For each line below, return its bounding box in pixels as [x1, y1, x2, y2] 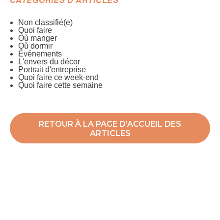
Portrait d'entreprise [18, 65, 86, 74]
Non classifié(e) [18, 18, 73, 27]
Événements [18, 50, 62, 58]
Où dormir [18, 42, 53, 50]
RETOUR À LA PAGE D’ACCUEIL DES [39, 119, 181, 129]
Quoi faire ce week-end [18, 73, 99, 82]
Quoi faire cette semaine [18, 81, 103, 89]
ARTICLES [89, 128, 131, 138]
